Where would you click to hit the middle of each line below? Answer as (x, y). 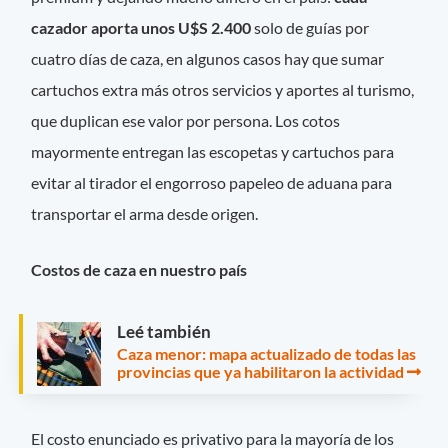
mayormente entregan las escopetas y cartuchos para (213, 152)
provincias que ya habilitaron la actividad (260, 371)
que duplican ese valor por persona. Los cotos (186, 121)
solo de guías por (310, 28)
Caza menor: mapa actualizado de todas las (266, 353)
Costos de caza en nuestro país (139, 269)
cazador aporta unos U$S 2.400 (141, 28)
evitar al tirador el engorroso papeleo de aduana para (212, 183)
